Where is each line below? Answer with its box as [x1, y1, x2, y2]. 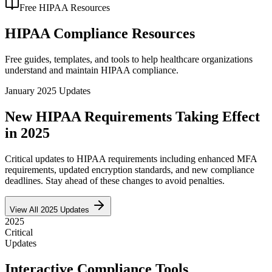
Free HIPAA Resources [19, 2, 110, 13]
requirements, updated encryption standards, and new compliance [5, 164, 254, 175]
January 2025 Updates [5, 85, 90, 96]
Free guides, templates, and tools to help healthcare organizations [5, 53, 253, 64]
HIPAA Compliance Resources [5, 25, 195, 41]
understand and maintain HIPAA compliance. [5, 64, 178, 75]
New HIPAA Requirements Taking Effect [5, 108, 260, 124]
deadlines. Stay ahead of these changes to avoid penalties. [5, 175, 225, 186]
